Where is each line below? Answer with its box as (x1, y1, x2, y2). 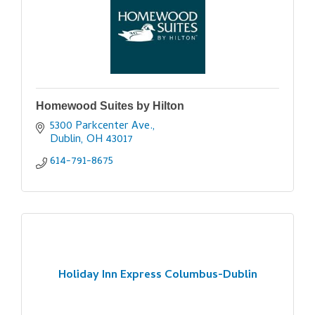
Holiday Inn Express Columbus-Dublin (58, 266, 257, 285)
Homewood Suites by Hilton (36, 100, 184, 112)
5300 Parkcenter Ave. (50, 117, 153, 136)
